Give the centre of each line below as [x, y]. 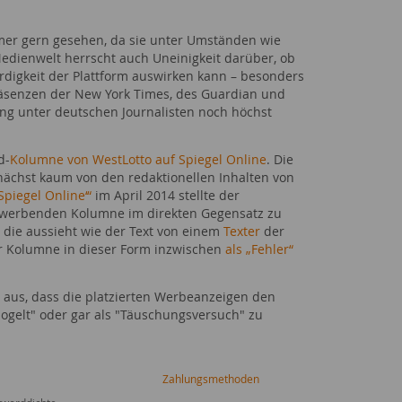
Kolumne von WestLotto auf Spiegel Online [138, 159]
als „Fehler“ [259, 249]
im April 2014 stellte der [166, 195]
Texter [242, 231]
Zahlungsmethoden [211, 379]
